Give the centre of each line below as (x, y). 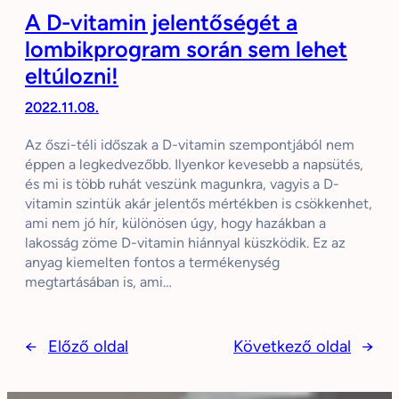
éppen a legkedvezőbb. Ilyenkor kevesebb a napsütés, (194, 165)
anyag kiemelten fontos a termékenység (152, 263)
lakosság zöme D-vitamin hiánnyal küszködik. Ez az (185, 243)
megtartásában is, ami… (98, 282)
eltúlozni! (72, 76)
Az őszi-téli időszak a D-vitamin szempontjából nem (190, 145)
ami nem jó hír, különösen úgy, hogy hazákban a (175, 224)
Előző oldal (88, 347)
